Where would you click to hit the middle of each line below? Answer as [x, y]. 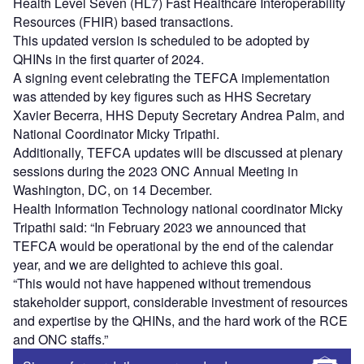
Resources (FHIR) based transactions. [123, 22]
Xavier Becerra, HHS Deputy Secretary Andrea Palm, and [179, 115]
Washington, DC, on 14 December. [113, 190]
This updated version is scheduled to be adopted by [161, 41]
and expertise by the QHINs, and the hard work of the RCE [180, 321]
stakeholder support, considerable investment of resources [180, 302]
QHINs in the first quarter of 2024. [108, 59]
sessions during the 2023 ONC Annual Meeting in [156, 171]
